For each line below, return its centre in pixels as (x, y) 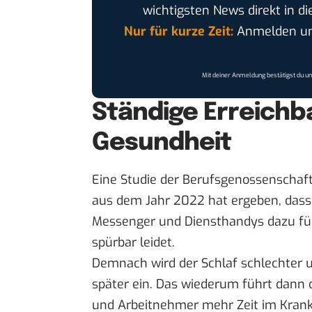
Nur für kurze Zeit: (178, 31)
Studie (139, 180)
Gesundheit (162, 142)
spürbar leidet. (133, 243)
